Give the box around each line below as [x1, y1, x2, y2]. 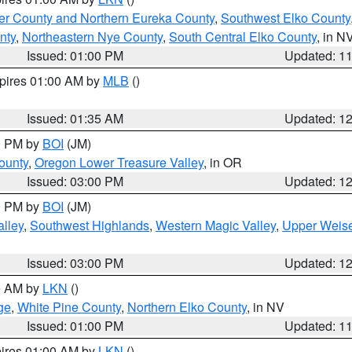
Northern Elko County [127, 298, 247, 316]
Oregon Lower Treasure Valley [35, 153, 203, 171]
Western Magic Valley [156, 216, 276, 234]
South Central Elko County [169, 27, 317, 46]
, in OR [203, 153, 242, 171]
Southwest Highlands [30, 216, 149, 234]
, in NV [247, 298, 284, 316]
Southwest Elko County [221, 9, 350, 27]
